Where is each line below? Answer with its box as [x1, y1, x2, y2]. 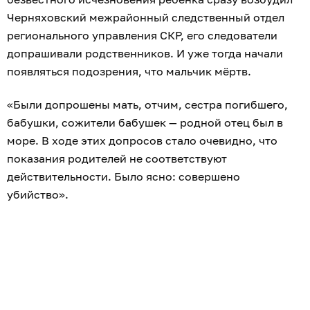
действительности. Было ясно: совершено [7, 170, 240, 184]
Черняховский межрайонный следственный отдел [7, 10, 284, 25]
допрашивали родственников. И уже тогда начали [7, 46, 283, 61]
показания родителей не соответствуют [7, 152, 227, 166]
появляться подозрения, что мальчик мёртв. [7, 64, 254, 79]
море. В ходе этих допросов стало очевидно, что [7, 134, 277, 148]
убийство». [7, 188, 69, 202]
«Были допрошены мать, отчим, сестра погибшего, [7, 98, 288, 112]
